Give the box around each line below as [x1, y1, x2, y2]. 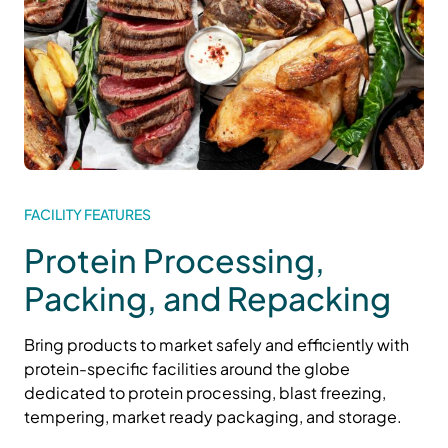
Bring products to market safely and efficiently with [24, 333, 409, 355]
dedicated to [24, 381, 128, 403]
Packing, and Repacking [24, 277, 391, 318]
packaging [216, 405, 299, 427]
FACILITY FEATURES [24, 204, 151, 223]
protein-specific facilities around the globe [24, 357, 350, 379]
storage [338, 405, 397, 427]
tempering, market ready [24, 405, 216, 427]
